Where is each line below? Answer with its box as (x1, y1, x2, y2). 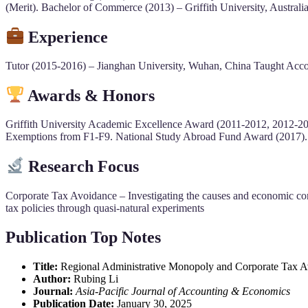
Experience (28, 27, 113, 46)
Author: (33, 272, 71, 285)
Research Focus (28, 157, 140, 175)
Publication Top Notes (5, 228, 161, 246)
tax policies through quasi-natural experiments (5, 201, 204, 214)
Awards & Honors (27, 86, 159, 104)
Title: (33, 260, 58, 272)
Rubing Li (71, 272, 118, 285)
